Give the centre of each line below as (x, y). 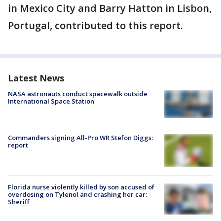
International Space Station (51, 101)
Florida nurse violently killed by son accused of (81, 187)
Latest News (36, 78)
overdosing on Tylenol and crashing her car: (77, 195)
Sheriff (18, 202)
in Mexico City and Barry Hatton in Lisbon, (110, 8)
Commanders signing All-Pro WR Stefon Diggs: (80, 138)
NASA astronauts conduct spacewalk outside (78, 94)
